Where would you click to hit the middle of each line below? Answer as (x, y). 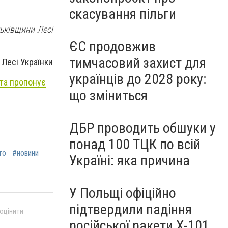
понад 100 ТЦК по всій (135, 144)
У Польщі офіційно (123, 193)
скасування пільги (123, 14)
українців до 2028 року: (138, 79)
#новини (25, 153)
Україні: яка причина (130, 161)
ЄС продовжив (112, 47)
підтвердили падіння (131, 209)
